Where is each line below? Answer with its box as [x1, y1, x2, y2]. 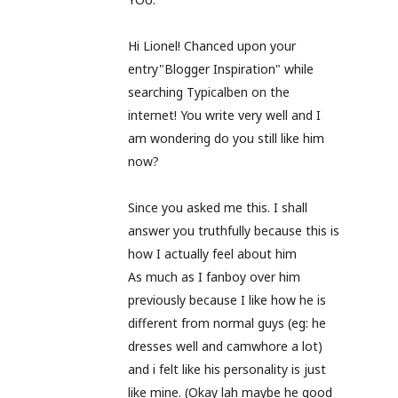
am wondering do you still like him [128, 130, 324, 147]
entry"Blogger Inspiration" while [128, 60, 314, 77]
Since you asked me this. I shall [128, 199, 307, 216]
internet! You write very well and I [128, 107, 321, 123]
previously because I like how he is [128, 291, 326, 308]
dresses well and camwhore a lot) [128, 338, 322, 354]
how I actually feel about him [128, 245, 297, 262]
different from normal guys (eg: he [128, 314, 326, 331]
